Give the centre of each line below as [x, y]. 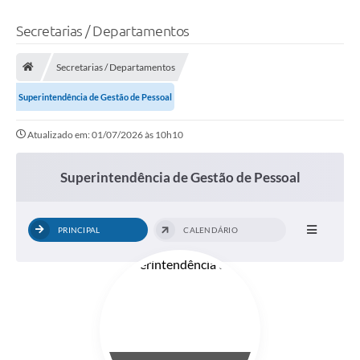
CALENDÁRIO [211, 229]
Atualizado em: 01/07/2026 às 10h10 [105, 134]
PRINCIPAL [79, 229]
